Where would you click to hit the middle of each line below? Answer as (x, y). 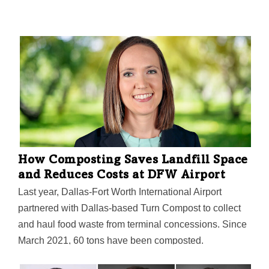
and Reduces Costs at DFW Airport (122, 176)
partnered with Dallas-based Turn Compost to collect (129, 208)
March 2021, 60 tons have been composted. (111, 241)
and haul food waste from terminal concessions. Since (132, 225)
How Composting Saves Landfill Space (133, 161)
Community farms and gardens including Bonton (120, 257)
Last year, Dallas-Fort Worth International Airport (120, 192)
